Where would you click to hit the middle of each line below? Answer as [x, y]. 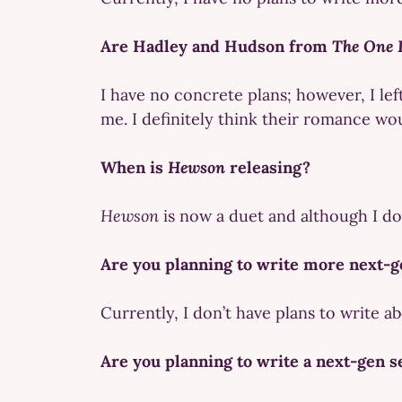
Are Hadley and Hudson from [216, 46]
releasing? [268, 167]
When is [134, 167]
